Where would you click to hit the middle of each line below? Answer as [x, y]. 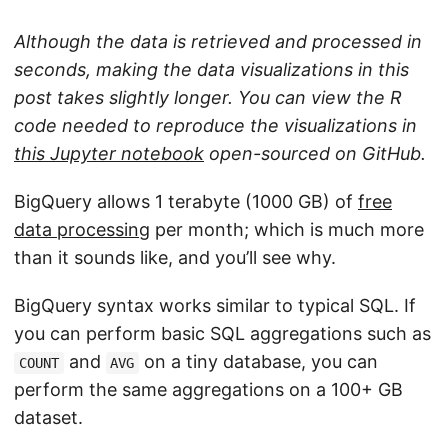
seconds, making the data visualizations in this [211, 70]
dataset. [48, 418]
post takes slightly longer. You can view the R [208, 98]
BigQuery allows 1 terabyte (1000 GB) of [186, 202]
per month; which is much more [287, 230]
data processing [82, 230]
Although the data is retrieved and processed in [218, 42]
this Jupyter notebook [109, 154]
